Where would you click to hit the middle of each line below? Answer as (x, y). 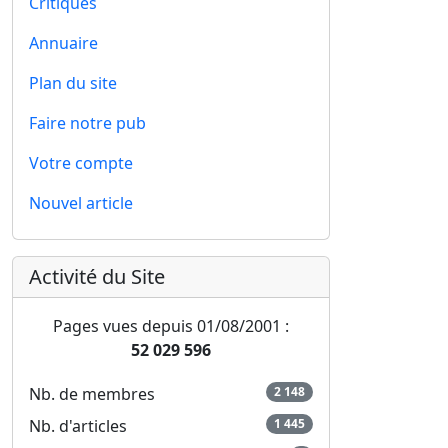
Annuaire (63, 43)
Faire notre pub (87, 123)
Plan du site (73, 83)
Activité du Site (97, 276)
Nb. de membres (92, 394)
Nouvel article (81, 203)
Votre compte (81, 163)
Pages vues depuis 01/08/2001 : (171, 326)
